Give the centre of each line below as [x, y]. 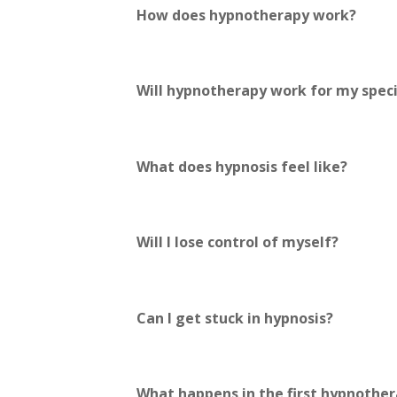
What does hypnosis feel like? [242, 166]
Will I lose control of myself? [238, 242]
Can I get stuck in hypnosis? [235, 318]
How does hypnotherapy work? [247, 15]
